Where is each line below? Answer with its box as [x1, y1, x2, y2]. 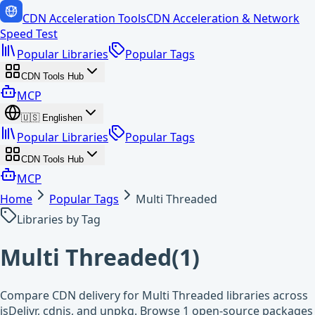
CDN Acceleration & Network [146, 11, 300, 26]
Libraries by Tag [17, 212, 101, 227]
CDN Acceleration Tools [22, 11, 146, 26]
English [42, 112, 72, 123]
